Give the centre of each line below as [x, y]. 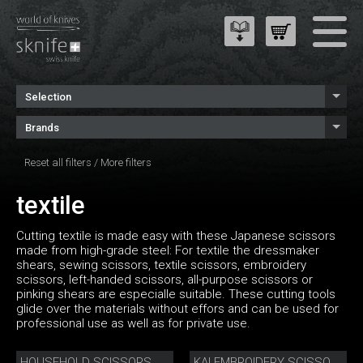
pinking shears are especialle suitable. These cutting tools [176, 295]
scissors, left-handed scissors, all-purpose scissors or [164, 280]
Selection [48, 97]
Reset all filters [58, 162]
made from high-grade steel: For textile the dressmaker [168, 251]
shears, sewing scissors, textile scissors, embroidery [161, 265]
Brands [42, 128]
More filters [126, 162]
